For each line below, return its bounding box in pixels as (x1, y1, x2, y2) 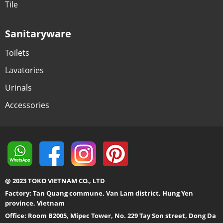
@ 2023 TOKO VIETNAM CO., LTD (4, 176, 105, 186)
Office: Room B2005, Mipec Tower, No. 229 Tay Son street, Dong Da (4, 211, 216, 221)
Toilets (4, 47, 29, 58)
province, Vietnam (4, 199, 65, 208)
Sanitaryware (4, 26, 71, 40)
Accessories (4, 99, 49, 111)
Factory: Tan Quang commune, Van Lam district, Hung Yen (4, 189, 193, 198)
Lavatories (4, 64, 44, 76)
